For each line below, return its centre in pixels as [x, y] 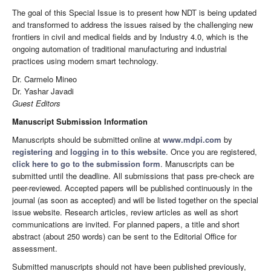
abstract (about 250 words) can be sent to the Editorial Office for [124, 236]
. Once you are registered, [211, 151]
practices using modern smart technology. [85, 60]
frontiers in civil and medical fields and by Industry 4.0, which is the [130, 36]
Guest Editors [36, 103]
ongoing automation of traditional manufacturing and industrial [119, 48]
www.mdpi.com [192, 139]
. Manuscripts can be [197, 163]
